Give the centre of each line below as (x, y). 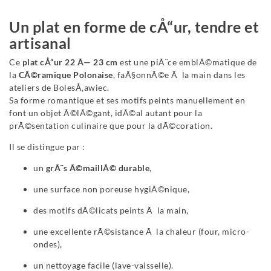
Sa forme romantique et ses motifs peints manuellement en (127, 100)
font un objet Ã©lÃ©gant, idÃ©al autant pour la (106, 113)
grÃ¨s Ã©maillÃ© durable (97, 168)
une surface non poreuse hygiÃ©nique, (111, 189)
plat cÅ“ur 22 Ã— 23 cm (70, 62)
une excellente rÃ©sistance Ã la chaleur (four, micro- (141, 232)
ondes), (48, 244)
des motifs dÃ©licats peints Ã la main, (111, 211)
